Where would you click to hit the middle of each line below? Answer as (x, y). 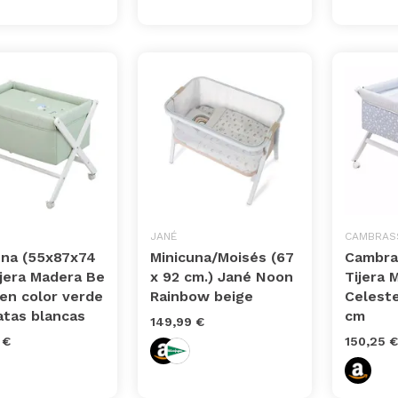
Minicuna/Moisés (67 (223, 258)
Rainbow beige (202, 297)
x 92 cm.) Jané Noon (222, 277)
